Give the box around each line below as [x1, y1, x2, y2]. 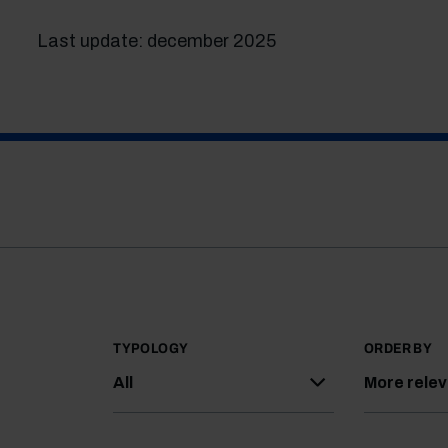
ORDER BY [364, 341, 433, 356]
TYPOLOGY [113, 341, 189, 356]
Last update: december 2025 [36, 31, 276, 51]
